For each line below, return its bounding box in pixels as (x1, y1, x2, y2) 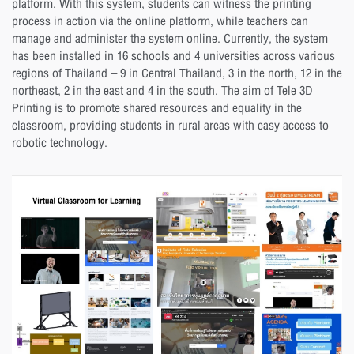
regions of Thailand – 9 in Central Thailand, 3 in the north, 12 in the (12, 62, 342, 84)
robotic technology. (12, 132, 107, 153)
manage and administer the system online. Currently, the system (12, 28, 328, 49)
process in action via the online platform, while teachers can (12, 10, 308, 32)
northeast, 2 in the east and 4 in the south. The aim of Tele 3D (12, 80, 313, 101)
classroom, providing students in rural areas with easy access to (12, 115, 329, 136)
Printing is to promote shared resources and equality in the (12, 97, 302, 119)
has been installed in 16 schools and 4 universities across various (12, 45, 335, 66)
